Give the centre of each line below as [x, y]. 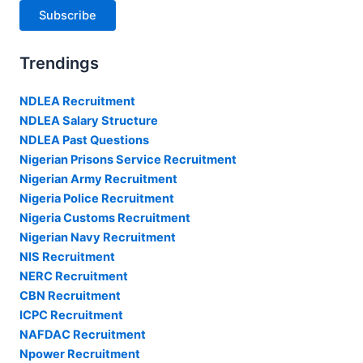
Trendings [59, 64]
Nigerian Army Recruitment [98, 179]
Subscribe [68, 15]
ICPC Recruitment [71, 316]
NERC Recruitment [74, 277]
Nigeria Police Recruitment [97, 199]
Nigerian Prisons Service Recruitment [128, 160]
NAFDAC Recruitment [83, 335]
